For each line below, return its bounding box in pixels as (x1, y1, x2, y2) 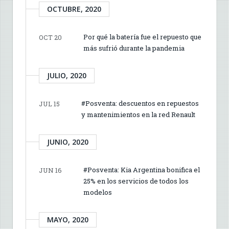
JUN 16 (39, 165, 62, 175)
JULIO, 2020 (47, 70, 86, 80)
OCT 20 (39, 32, 62, 42)
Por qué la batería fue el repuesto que (83, 32, 201, 41)
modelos (83, 187, 112, 197)
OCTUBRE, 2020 (47, 4, 101, 14)
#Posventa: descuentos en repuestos (81, 98, 199, 108)
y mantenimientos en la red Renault (81, 109, 195, 119)
